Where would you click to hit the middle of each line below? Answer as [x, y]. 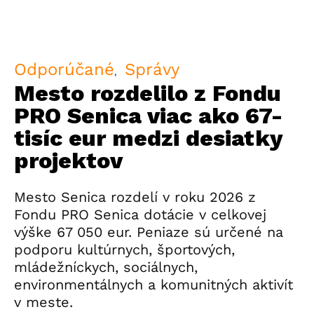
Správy [152, 69]
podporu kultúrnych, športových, [124, 250]
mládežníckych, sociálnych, [106, 267]
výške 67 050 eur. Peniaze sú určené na [149, 232]
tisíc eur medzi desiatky [148, 138]
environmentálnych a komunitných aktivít [153, 285]
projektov [68, 161]
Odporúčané [64, 69]
